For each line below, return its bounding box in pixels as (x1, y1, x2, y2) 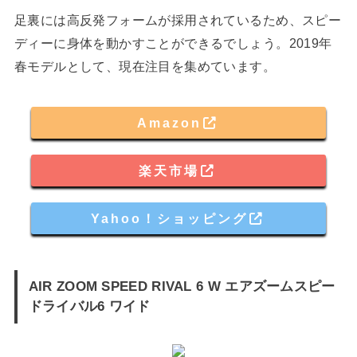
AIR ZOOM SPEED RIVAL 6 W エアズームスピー (28, 278, 335, 295)
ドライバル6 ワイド (28, 298, 151, 315)
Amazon (136, 115, 202, 130)
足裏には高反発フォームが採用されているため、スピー (14, 12, 342, 27)
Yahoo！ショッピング (90, 210, 248, 226)
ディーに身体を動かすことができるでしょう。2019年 (14, 35, 332, 50)
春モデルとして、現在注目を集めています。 (14, 58, 277, 73)
